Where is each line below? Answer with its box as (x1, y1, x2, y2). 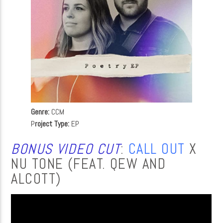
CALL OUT (128, 139, 185, 158)
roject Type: (35, 118, 70, 129)
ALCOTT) (11, 169, 61, 188)
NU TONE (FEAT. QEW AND (11, 154, 166, 173)
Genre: (31, 107, 50, 117)
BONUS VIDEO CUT (11, 139, 121, 158)
